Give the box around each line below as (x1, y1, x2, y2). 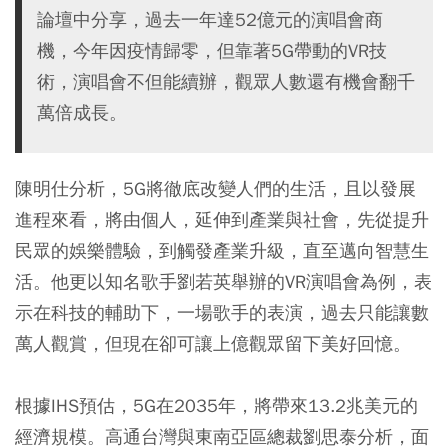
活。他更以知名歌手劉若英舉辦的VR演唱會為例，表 (15, 270, 432, 294)
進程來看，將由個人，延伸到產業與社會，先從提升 (15, 208, 429, 232)
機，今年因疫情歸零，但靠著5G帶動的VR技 (37, 39, 387, 63)
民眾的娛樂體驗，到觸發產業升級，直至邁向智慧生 (15, 239, 429, 263)
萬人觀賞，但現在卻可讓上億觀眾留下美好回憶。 (15, 332, 411, 356)
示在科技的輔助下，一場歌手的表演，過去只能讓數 (15, 301, 429, 325)
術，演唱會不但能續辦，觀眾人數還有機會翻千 (37, 70, 415, 94)
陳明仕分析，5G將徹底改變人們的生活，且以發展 (15, 177, 416, 201)
